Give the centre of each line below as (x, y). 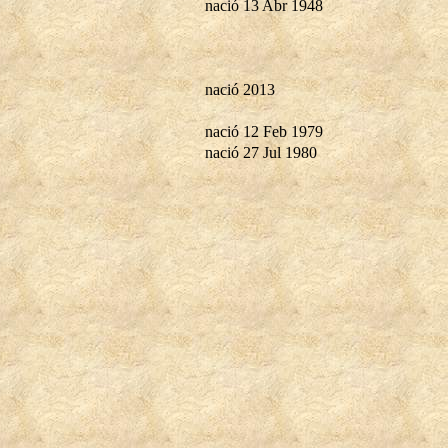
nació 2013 (240, 89)
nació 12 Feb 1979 (264, 131)
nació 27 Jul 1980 (261, 152)
